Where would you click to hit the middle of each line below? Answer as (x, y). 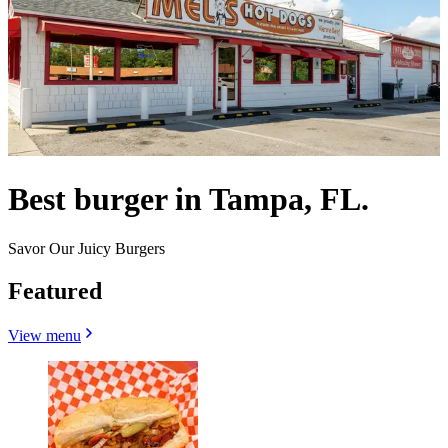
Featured (55, 290)
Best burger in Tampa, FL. (188, 199)
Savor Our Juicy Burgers (86, 248)
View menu (44, 335)
